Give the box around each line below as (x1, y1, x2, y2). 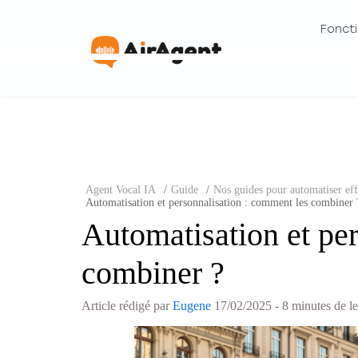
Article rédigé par (82, 299, 173, 312)
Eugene (173, 299, 211, 312)
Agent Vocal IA (86, 184, 156, 196)
